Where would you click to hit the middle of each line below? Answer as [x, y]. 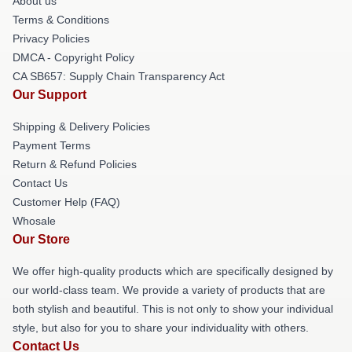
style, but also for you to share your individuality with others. [161, 328]
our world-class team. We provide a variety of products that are [169, 290]
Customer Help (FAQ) [66, 202]
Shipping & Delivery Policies [81, 126]
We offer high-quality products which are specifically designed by [173, 271]
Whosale [34, 221]
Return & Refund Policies [75, 164]
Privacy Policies [51, 38]
